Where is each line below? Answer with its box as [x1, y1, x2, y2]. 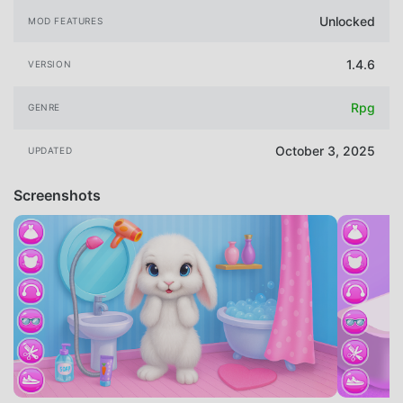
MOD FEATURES [28, 14, 103, 26]
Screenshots [13, 185, 101, 204]
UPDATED [28, 145, 73, 157]
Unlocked [319, 13, 375, 29]
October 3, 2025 [275, 143, 375, 159]
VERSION [28, 58, 72, 70]
